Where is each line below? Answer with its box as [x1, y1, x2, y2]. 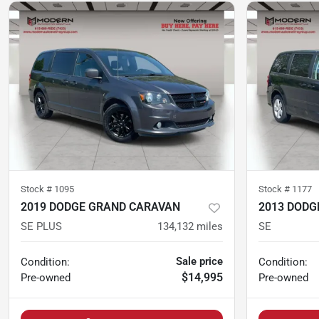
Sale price [176, 255, 223, 268]
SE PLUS [21, 220, 62, 234]
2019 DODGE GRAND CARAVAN [21, 200, 180, 214]
